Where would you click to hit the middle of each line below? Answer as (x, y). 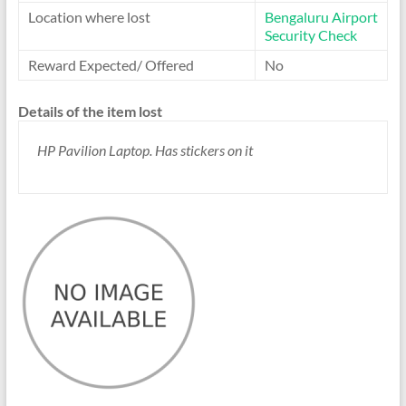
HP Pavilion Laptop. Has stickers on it (145, 150)
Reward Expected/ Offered (111, 65)
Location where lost (89, 17)
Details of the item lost (90, 111)
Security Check (310, 35)
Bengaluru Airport (321, 17)
